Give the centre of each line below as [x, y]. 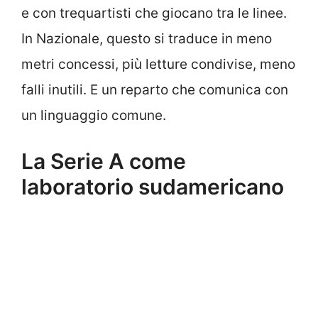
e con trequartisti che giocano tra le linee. [154, 13]
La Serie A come [104, 161]
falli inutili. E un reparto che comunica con [155, 89]
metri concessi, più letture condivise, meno [158, 64]
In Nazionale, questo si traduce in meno [147, 38]
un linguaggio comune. [94, 115]
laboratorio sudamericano [153, 187]
